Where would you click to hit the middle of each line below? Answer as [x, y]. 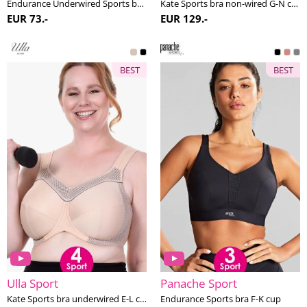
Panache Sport [199, 283]
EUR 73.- [27, 19]
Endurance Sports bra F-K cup [221, 299]
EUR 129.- [184, 19]
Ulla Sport [33, 283]
